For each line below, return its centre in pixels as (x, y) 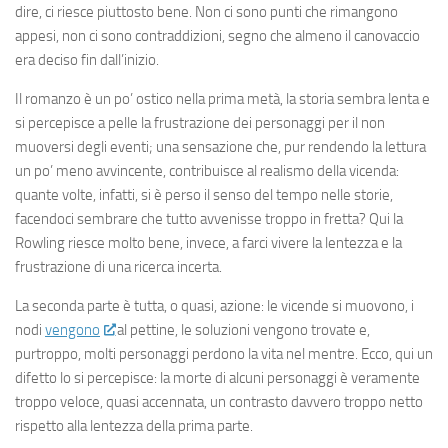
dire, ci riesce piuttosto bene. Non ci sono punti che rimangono (206, 12)
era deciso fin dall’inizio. (87, 60)
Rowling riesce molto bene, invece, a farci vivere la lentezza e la (208, 243)
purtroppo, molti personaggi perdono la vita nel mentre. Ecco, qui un (224, 354)
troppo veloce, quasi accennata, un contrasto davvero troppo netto (219, 402)
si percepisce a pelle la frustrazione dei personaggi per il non (200, 123)
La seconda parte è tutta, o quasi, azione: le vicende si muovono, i (214, 306)
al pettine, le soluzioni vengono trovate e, (242, 330)
